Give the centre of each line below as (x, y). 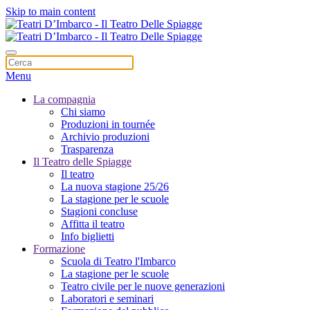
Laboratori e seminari (107, 299)
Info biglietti (88, 236)
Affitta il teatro (93, 224)
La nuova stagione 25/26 (115, 186)
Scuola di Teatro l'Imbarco (118, 261)
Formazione (59, 249)
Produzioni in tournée (108, 124)
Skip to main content (51, 11)
